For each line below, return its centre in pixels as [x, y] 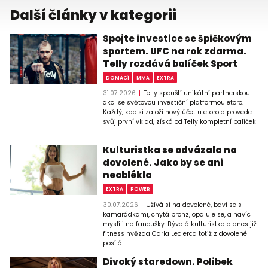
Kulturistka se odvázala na [170, 150]
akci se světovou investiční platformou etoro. [173, 103]
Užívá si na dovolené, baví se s [194, 205]
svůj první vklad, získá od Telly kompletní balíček [180, 122]
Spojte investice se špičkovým [178, 38]
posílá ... [115, 243]
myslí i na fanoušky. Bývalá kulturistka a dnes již [180, 224]
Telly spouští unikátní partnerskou [197, 93]
